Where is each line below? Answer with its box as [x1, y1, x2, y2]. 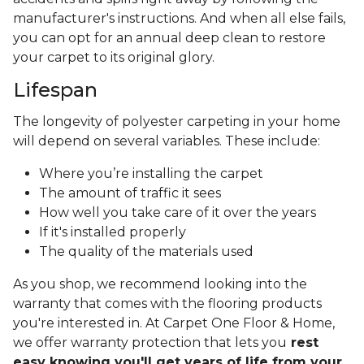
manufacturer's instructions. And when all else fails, [13, 11, 345, 27]
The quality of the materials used [39, 244, 253, 260]
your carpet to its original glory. [13, 50, 218, 66]
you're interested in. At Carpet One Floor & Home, [13, 315, 335, 331]
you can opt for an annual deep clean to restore [13, 30, 326, 46]
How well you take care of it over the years [39, 205, 316, 221]
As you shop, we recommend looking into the [13, 276, 307, 292]
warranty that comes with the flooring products [13, 296, 322, 312]
